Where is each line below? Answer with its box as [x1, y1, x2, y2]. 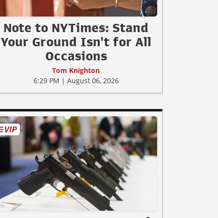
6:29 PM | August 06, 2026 [33, 76, 119, 86]
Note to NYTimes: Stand [3, 21, 148, 35]
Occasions [45, 50, 107, 63]
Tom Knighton [52, 66, 100, 75]
